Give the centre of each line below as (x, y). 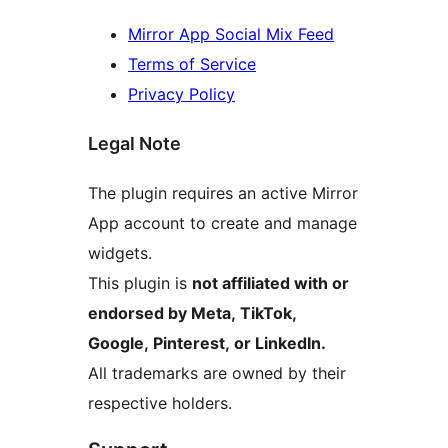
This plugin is (140, 282)
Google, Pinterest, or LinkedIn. (207, 342)
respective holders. (160, 402)
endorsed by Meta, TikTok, (192, 312)
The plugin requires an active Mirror (223, 192)
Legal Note (134, 144)
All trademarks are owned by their (217, 372)
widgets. (120, 252)
